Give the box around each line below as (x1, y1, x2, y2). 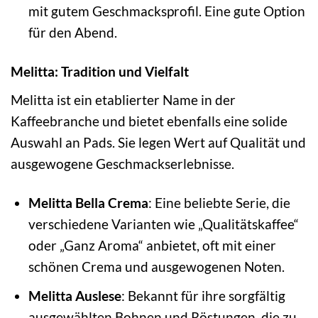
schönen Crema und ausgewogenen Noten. (28, 258, 285, 275)
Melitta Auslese (28, 287, 121, 305)
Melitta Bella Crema (28, 194, 148, 211)
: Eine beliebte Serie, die (148, 194, 290, 211)
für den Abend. (28, 24, 117, 41)
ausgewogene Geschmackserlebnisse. (11, 155, 234, 172)
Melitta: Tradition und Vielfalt (11, 63, 189, 80)
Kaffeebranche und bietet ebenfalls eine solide (11, 112, 287, 129)
